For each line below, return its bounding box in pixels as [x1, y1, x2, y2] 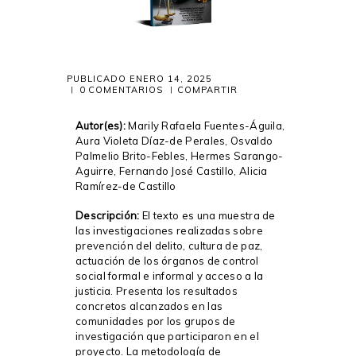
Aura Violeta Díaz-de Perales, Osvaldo [75, 133, 273, 147]
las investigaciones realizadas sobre [75, 224, 263, 237]
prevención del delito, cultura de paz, [75, 239, 263, 252]
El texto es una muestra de [139, 209, 276, 222]
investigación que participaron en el [75, 330, 259, 342]
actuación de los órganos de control [75, 254, 259, 267]
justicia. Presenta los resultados [75, 284, 238, 297]
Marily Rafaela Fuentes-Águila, [128, 118, 285, 132]
